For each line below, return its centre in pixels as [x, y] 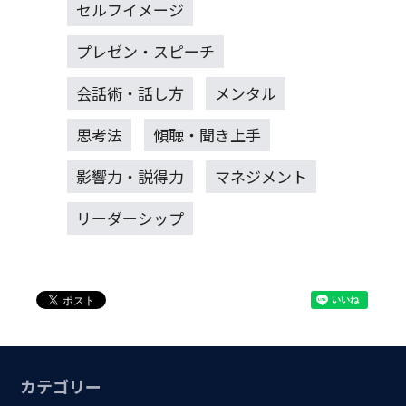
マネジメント [261, 176]
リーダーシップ [130, 217]
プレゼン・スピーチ [145, 51]
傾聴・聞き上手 [207, 134]
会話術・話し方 [130, 92]
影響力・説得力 [130, 176]
